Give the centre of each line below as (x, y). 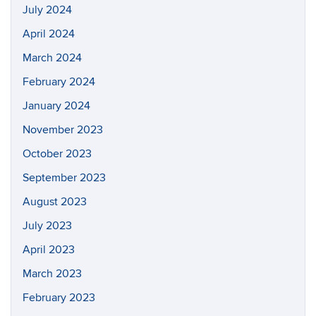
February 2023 (59, 298)
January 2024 (56, 106)
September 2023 (64, 178)
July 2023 (47, 226)
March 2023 (52, 274)
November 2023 (63, 130)
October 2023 (57, 154)
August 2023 (55, 202)
